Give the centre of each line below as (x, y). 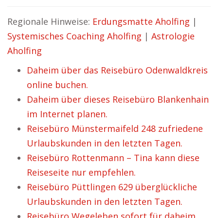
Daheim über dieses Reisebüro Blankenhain (118, 99)
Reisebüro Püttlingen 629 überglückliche (112, 187)
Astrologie (173, 36)
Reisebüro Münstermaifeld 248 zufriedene (115, 128)
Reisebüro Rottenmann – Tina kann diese (113, 158)
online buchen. (57, 85)
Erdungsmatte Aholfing (141, 21)
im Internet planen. (67, 114)
